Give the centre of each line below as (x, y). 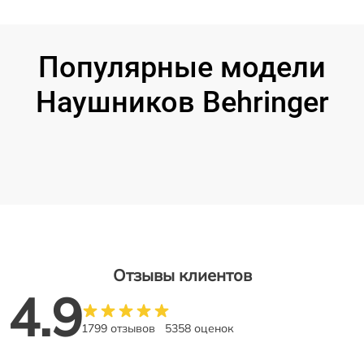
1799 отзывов (118, 328)
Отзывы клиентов (182, 275)
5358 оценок (199, 328)
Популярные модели (182, 67)
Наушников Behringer (182, 102)
